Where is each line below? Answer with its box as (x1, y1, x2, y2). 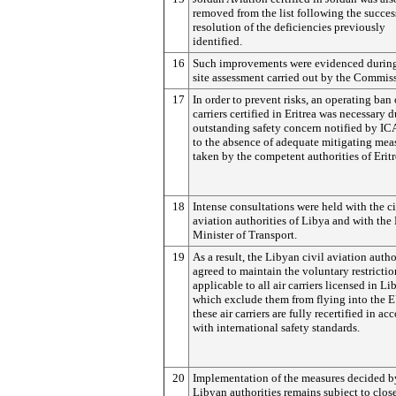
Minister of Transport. (193, 228, 297, 241)
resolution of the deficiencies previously (193, 20, 385, 34)
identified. (193, 34, 242, 48)
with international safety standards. (193, 321, 360, 334)
